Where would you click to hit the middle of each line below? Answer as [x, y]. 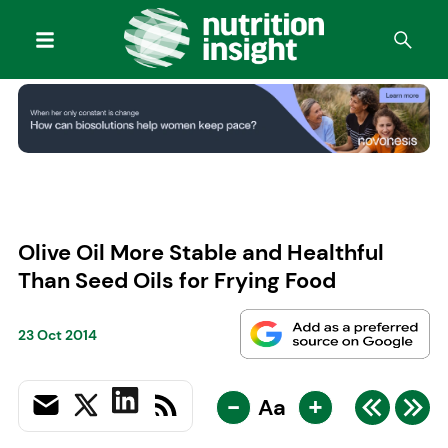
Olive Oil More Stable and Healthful [200, 252]
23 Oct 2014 [57, 335]
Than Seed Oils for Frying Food [176, 280]
